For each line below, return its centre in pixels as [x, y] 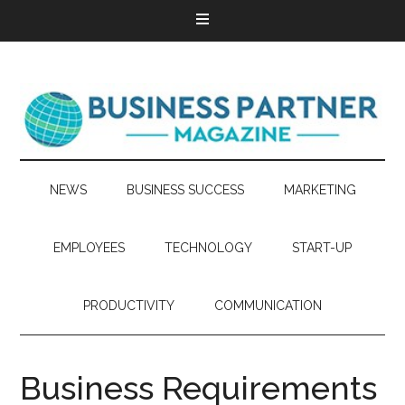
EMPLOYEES [89, 248]
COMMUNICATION [268, 306]
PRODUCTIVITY [129, 306]
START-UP [322, 248]
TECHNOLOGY [208, 248]
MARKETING [320, 190]
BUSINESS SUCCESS [185, 190]
